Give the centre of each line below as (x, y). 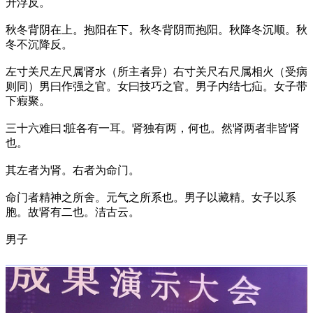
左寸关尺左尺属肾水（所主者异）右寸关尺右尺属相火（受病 (156, 72)
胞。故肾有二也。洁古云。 (73, 212)
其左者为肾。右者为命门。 (73, 170)
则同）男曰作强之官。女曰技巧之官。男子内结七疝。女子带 (156, 87)
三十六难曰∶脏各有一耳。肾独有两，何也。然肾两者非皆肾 (153, 129)
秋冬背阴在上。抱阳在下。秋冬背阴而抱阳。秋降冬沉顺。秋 (156, 30)
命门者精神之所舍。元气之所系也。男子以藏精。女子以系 (151, 198)
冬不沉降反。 (39, 45)
